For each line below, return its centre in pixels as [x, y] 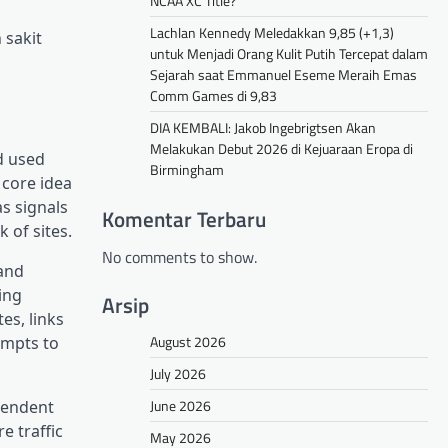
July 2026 [178, 373]
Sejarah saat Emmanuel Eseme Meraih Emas [283, 74]
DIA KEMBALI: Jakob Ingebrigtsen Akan [263, 127]
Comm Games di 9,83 [213, 95]
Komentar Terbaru [184, 218]
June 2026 [180, 405]
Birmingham [187, 169]
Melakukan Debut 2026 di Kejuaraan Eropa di [281, 148]
